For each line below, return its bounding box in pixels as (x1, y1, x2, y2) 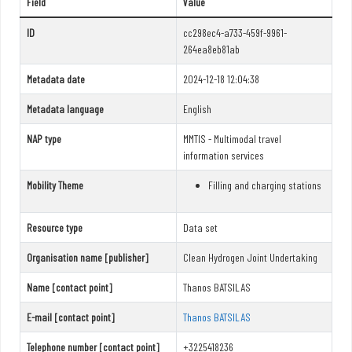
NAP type (27, 131, 61, 145)
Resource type (27, 220, 82, 234)
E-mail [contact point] (27, 310, 115, 324)
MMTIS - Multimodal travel (183, 131, 281, 145)
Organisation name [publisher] (27, 250, 148, 264)
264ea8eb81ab (183, 42, 240, 56)
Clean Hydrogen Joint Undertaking (183, 250, 317, 264)
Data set (183, 220, 218, 234)
